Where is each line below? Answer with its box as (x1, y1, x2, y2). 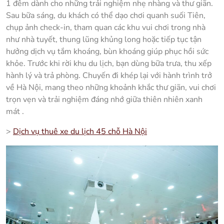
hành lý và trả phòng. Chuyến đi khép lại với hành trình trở (6, 70, 212, 81)
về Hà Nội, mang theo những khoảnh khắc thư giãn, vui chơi (6, 82, 216, 93)
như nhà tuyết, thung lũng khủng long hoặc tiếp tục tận (6, 34, 201, 45)
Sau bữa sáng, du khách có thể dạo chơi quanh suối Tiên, (6, 10, 205, 21)
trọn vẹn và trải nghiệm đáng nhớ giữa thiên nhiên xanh (6, 94, 202, 105)
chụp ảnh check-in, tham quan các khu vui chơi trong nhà (6, 22, 205, 33)
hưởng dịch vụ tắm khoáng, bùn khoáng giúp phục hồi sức (6, 46, 208, 57)
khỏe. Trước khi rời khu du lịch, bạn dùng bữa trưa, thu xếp (6, 58, 211, 69)
